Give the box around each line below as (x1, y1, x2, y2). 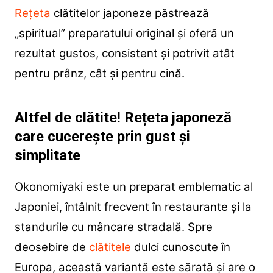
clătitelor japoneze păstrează (50, 6, 209, 21)
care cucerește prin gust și (14, 128, 190, 146)
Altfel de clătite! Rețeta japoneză (14, 109, 232, 127)
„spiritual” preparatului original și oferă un (14, 26, 234, 41)
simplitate (14, 147, 80, 165)
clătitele (88, 240, 131, 255)
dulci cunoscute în (130, 240, 230, 255)
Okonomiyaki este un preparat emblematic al (14, 180, 253, 194)
